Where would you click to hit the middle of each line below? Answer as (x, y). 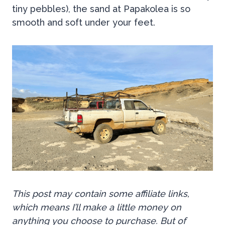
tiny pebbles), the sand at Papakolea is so (101, 9)
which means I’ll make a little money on (97, 207)
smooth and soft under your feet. (85, 23)
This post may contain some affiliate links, (101, 194)
